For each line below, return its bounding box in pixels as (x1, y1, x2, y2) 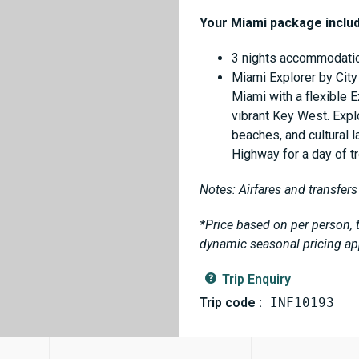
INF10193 (270, 295, 334, 310)
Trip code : (200, 295, 262, 310)
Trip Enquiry (222, 272, 291, 287)
